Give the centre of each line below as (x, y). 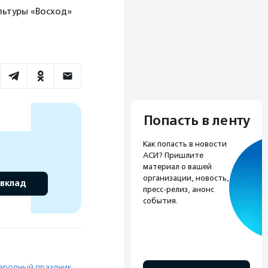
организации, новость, (186, 178)
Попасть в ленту (197, 121)
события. (160, 201)
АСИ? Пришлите (173, 156)
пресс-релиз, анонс (179, 190)
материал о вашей (177, 167)
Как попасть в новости (185, 144)
